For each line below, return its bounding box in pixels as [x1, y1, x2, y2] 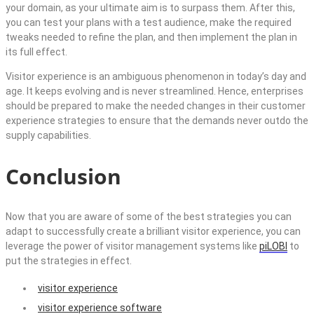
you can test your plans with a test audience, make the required [6, 16, 292, 28]
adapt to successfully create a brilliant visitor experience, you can [6, 225, 301, 237]
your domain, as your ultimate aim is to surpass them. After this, [6, 1, 295, 13]
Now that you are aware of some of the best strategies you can [6, 210, 292, 222]
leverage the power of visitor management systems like [6, 240, 259, 252]
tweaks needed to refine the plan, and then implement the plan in [6, 31, 297, 43]
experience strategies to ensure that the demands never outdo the [6, 114, 308, 126]
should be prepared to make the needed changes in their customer [6, 100, 306, 111]
